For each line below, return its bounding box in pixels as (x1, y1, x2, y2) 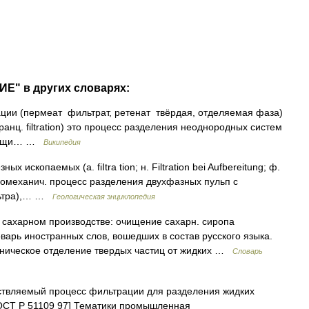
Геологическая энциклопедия (52, 192, 155, 201)
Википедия (43, 137, 81, 146)
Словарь (232, 246, 263, 255)
